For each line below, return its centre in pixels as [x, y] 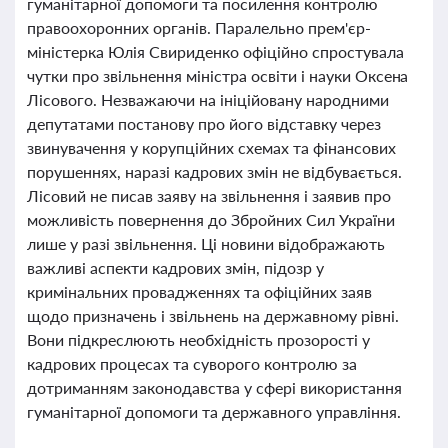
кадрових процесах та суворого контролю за [192, 363]
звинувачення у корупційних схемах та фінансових [211, 147]
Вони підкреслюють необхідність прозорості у [198, 339]
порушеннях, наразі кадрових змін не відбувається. [214, 171]
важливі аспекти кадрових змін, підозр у [175, 267]
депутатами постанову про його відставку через [204, 123]
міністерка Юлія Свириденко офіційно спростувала [215, 51]
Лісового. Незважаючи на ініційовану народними [208, 99]
